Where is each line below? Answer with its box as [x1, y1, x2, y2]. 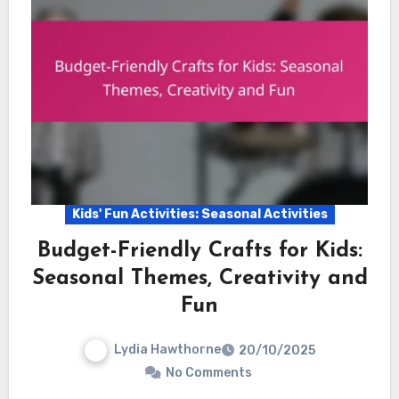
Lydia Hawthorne [114, 342, 221, 358]
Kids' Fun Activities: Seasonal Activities [71, 207, 328, 223]
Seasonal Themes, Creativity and [31, 268, 368, 290]
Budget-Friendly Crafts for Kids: [37, 240, 362, 263]
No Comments [165, 364, 252, 380]
